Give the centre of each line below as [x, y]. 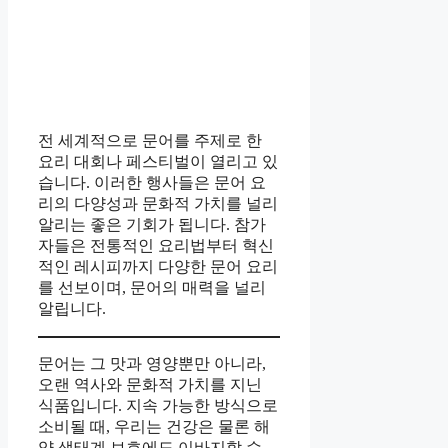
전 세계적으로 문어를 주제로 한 [150, 140]
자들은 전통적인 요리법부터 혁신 [156, 245]
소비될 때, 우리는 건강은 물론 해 [154, 426]
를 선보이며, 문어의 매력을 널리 [152, 287]
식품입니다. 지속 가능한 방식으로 [158, 405]
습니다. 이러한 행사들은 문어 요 [152, 182]
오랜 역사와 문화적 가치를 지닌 [150, 384]
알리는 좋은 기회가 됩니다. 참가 [152, 224]
